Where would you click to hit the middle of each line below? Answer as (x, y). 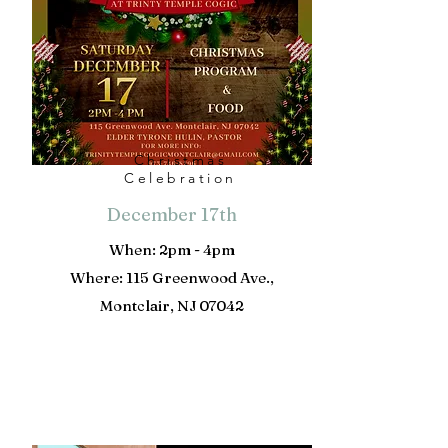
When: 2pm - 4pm (171, 249)
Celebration (180, 178)
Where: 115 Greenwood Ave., (171, 277)
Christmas (180, 160)
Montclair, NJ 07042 (171, 305)
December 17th (171, 214)
